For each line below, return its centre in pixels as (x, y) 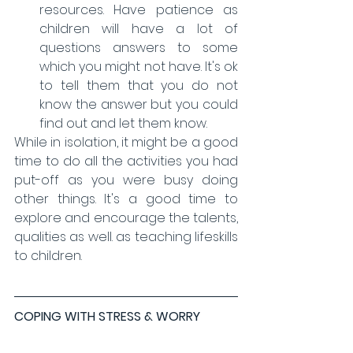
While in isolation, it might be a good (126, 143)
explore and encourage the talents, (126, 218)
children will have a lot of (139, 29)
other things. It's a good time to (126, 199)
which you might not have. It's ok (139, 67)
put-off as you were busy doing (126, 180)
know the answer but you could (139, 105)
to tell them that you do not (139, 86)
